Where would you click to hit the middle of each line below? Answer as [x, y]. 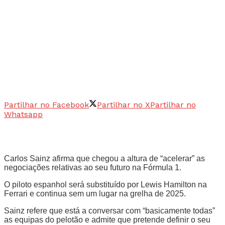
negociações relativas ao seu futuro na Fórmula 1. [93, 167]
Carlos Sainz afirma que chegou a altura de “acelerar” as [104, 158]
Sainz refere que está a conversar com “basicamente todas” [109, 210]
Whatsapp [23, 114]
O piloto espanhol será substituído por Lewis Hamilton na [105, 184]
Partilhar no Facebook [46, 104]
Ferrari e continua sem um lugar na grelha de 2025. [95, 193]
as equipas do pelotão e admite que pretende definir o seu [107, 219]
